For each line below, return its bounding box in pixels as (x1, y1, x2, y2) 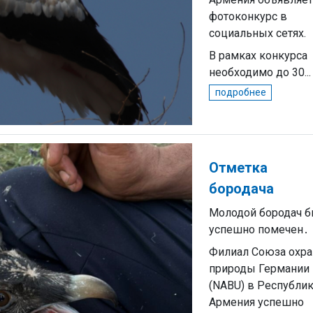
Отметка (209, 159, 268, 176)
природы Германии (209, 262, 310, 275)
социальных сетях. (209, 27, 306, 40)
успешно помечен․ (209, 223, 309, 236)
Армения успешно (209, 296, 304, 309)
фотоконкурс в (209, 10, 287, 23)
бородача (209, 180, 274, 197)
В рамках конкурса (209, 49, 307, 62)
